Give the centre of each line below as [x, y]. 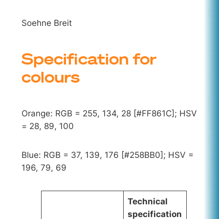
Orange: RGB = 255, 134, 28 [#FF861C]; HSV [109, 113]
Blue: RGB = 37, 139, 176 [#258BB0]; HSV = [107, 155]
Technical [148, 201]
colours [50, 77]
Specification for [89, 59]
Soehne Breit [46, 23]
